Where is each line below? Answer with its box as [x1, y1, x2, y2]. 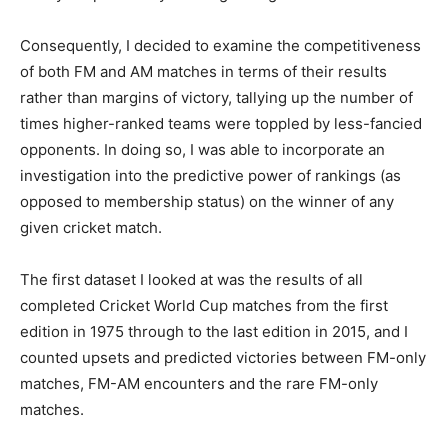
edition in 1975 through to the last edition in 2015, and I [20, 322, 408, 342]
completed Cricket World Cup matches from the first [20, 296, 388, 316]
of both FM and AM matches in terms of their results [20, 62, 387, 82]
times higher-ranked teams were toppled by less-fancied [20, 114, 422, 134]
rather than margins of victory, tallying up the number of [20, 88, 413, 108]
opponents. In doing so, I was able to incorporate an [20, 140, 385, 160]
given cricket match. [20, 218, 162, 238]
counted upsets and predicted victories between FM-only [20, 348, 426, 368]
